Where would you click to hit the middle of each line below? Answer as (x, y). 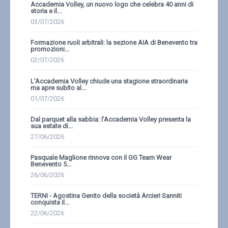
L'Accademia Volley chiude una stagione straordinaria (109, 81)
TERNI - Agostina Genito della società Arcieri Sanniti (106, 196)
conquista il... (50, 203)
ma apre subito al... (58, 88)
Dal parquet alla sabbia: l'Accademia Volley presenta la (111, 119)
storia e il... (46, 11)
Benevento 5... (51, 164)
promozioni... (50, 49)
